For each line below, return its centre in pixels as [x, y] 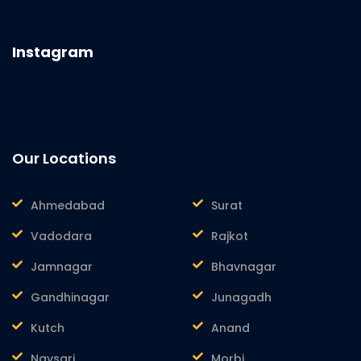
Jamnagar [62, 266]
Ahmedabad [68, 205]
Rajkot [230, 236]
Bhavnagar [244, 266]
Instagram [53, 52]
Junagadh [241, 297]
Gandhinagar [70, 297]
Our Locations [64, 158]
